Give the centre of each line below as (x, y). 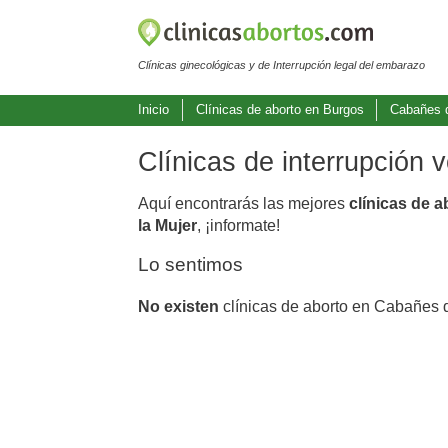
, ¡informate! (238, 225)
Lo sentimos (190, 264)
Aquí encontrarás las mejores (243, 203)
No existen (178, 306)
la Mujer (167, 225)
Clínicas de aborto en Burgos (279, 110)
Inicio (153, 110)
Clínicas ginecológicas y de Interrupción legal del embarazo (281, 64)
